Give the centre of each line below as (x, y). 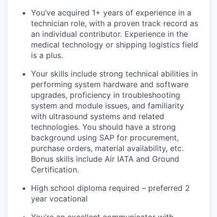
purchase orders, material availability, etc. (107, 148)
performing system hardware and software (110, 84)
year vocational (59, 198)
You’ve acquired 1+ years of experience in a (111, 12)
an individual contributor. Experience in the (109, 34)
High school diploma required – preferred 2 (110, 188)
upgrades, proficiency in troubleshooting (106, 95)
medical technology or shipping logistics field (115, 44)
